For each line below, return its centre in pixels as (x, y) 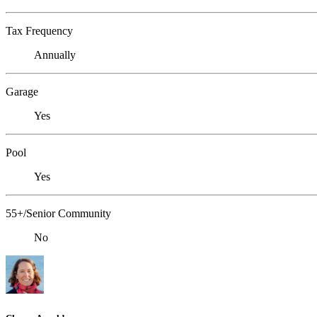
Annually (55, 55)
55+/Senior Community (58, 214)
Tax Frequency (39, 31)
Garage (22, 92)
